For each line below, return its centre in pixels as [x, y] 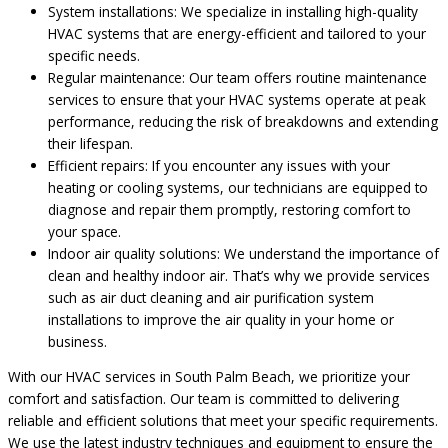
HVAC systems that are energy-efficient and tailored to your [237, 33]
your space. [84, 231]
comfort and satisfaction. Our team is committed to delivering [203, 399]
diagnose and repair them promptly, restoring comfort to [229, 209]
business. [77, 341]
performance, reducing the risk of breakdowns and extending [243, 121]
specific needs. [94, 55]
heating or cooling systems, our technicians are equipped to [238, 187]
